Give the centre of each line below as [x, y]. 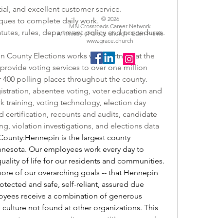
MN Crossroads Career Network [110, 26]
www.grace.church [110, 41]
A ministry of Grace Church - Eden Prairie [110, 33]
